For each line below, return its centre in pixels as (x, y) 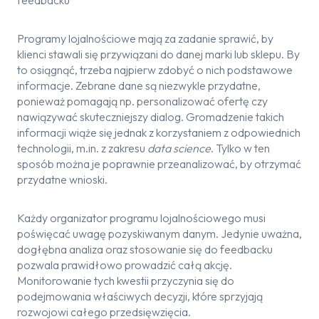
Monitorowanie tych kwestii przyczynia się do (126, 281)
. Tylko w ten (240, 148)
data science (179, 148)
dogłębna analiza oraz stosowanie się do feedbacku (145, 249)
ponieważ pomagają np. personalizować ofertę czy (142, 101)
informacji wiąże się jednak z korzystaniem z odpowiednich (159, 132)
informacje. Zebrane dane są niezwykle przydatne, (139, 85)
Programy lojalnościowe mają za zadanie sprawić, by (145, 38)
